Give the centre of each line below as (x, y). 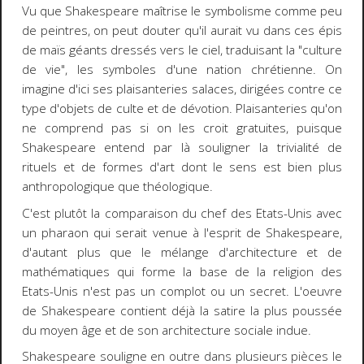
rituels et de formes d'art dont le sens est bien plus (182, 167)
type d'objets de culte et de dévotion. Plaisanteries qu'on (182, 109)
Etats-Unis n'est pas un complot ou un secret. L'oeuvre (182, 291)
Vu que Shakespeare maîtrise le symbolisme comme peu (182, 11)
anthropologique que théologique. (117, 187)
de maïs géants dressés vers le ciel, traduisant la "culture (182, 50)
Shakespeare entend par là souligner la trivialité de (182, 148)
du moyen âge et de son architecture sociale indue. (166, 330)
